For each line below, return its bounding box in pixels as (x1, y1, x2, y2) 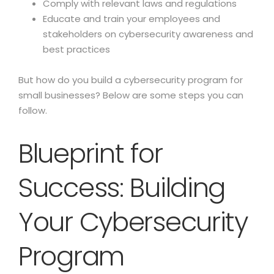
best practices (43, 43, 110, 56)
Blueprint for (18, 135, 163, 172)
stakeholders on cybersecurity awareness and (43, 28, 253, 40)
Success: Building (18, 169, 226, 206)
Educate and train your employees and (43, 12, 220, 25)
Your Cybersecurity (18, 204, 248, 240)
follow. (18, 104, 47, 117)
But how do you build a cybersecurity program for (18, 73, 243, 86)
